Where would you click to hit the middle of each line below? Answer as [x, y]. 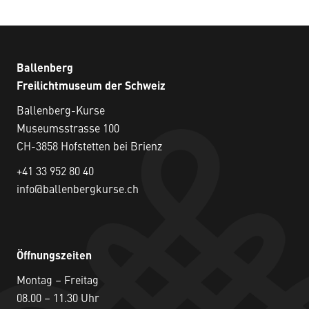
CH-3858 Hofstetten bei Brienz [89, 148]
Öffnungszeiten [54, 257]
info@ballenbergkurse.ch [78, 191]
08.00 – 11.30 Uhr [58, 300]
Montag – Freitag [58, 282]
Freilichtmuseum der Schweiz [91, 87]
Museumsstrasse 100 [68, 130]
